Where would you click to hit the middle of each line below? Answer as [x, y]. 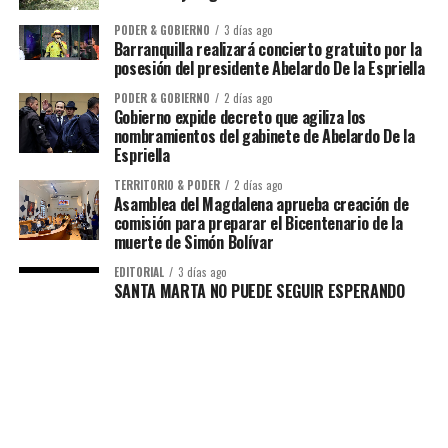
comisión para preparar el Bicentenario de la [258, 222]
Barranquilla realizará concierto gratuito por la [267, 48]
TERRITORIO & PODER [166, 184]
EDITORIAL [138, 271]
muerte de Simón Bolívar [193, 241]
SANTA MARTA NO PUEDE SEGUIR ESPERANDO [259, 290]
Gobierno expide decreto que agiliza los [240, 116]
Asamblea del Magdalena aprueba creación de [261, 203]
